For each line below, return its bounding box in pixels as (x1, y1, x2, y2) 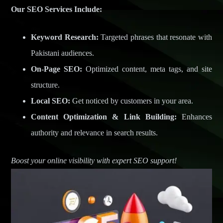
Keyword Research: (31, 33, 99, 42)
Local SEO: (31, 97, 71, 106)
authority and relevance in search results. (31, 128, 158, 137)
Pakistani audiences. (31, 49, 95, 58)
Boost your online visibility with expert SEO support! (11, 156, 177, 165)
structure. (31, 81, 60, 90)
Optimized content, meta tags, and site (82, 65, 212, 74)
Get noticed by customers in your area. (70, 97, 194, 106)
